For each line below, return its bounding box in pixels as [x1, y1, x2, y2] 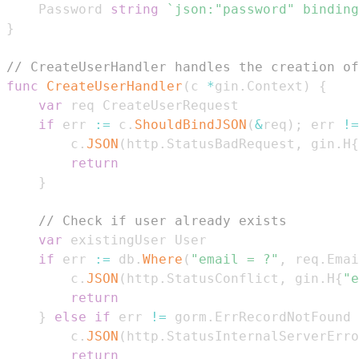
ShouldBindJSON [135, 116, 247, 132]
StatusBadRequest [167, 135, 295, 151]
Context [247, 78, 303, 94]
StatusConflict [167, 270, 279, 286]
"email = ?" [191, 251, 279, 267]
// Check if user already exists [38, 212, 287, 228]
